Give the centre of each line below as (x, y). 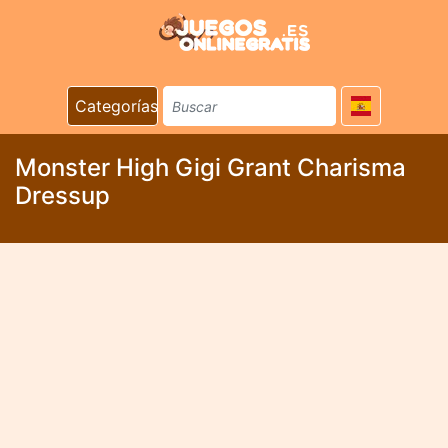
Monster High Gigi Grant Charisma (210, 167)
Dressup (62, 195)
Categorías (116, 106)
